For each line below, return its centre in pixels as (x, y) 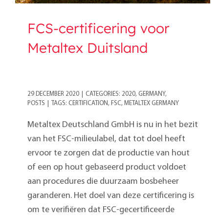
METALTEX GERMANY (152, 104)
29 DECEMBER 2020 (53, 94)
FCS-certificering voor (98, 28)
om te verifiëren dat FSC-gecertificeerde (101, 210)
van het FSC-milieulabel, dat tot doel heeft (106, 139)
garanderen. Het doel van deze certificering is (111, 196)
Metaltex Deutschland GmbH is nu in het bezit (113, 125)
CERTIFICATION (88, 104)
